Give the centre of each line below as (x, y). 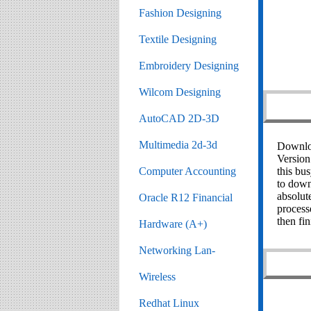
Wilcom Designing (180, 92)
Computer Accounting (187, 171)
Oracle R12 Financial (186, 197)
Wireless (157, 277)
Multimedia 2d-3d (178, 145)
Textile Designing (178, 39)
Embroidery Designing (189, 66)
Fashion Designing (180, 13)
